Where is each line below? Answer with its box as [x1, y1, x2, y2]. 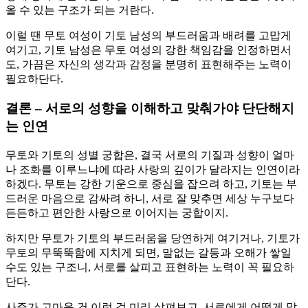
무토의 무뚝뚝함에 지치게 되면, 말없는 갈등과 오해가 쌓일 [5, 246, 291, 258]
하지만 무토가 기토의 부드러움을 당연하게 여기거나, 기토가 [5, 232, 300, 244]
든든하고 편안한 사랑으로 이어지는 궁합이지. [5, 206, 228, 219]
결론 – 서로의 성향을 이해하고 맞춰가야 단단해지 [5, 101, 294, 116]
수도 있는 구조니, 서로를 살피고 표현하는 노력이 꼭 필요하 [5, 261, 294, 273]
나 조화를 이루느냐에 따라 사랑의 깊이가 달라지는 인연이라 [5, 163, 300, 175]
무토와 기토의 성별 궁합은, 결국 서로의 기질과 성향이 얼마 [5, 148, 294, 161]
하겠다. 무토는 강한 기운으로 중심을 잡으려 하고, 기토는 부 [5, 177, 297, 190]
